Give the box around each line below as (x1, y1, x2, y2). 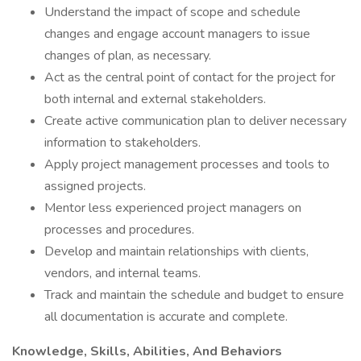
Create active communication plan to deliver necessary (44, 112, 346, 130)
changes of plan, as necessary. (44, 47, 211, 64)
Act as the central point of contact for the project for (44, 68, 335, 86)
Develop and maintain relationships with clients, (44, 243, 309, 260)
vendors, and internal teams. (44, 264, 201, 282)
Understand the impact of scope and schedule (44, 3, 301, 21)
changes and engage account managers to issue (44, 25, 310, 43)
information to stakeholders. (44, 134, 201, 151)
